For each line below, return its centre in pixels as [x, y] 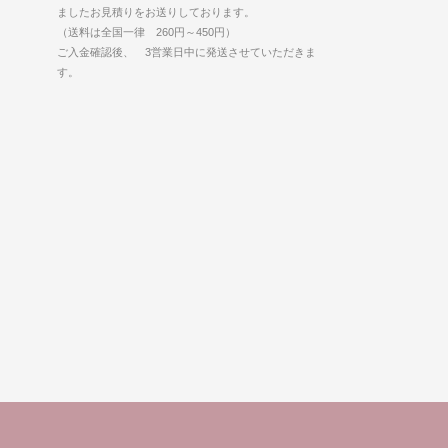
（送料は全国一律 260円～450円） [146, 31]
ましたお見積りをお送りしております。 [155, 11]
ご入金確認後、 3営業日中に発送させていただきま [186, 51]
